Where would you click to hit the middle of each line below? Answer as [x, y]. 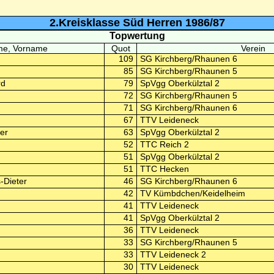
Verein [253, 48]
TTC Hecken [164, 169]
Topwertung [137, 36]
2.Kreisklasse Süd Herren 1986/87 [137, 23]
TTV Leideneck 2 [173, 254]
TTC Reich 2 [164, 144]
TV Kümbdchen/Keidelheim [192, 193]
